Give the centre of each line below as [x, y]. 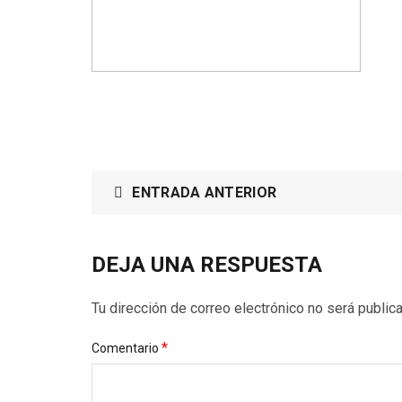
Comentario [127, 348]
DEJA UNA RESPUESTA [207, 265]
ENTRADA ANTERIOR [205, 192]
